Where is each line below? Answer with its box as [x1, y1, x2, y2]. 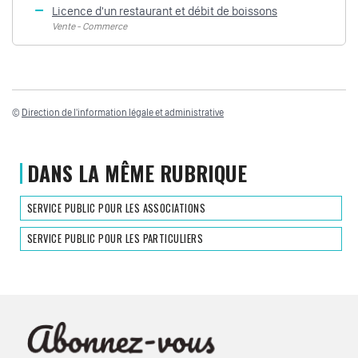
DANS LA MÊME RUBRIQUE [27, 157, 248, 189]
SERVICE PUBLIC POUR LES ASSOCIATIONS [27, 200, 206, 216]
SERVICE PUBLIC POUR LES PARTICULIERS [27, 230, 204, 246]
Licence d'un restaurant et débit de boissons [52, 4, 277, 19]
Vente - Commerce [52, 21, 127, 33]
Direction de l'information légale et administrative [22, 106, 224, 118]
